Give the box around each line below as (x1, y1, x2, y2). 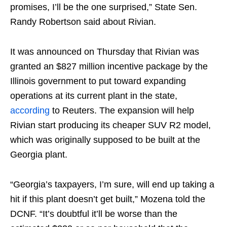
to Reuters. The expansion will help (50, 105, 194, 116)
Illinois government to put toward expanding (10, 76, 186, 87)
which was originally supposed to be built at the (10, 135, 200, 145)
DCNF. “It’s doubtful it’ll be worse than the (10, 209, 177, 219)
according (10, 105, 50, 116)
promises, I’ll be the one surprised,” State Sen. (10, 2, 197, 13)
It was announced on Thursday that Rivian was (10, 47, 199, 57)
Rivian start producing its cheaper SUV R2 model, (10, 120, 211, 131)
